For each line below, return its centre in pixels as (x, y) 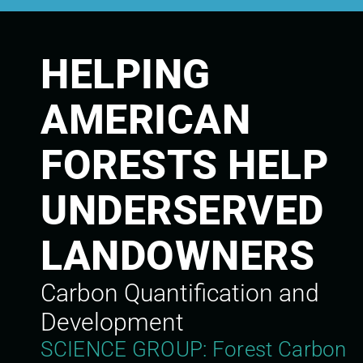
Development (113, 322)
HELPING (126, 75)
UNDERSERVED (182, 211)
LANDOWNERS (178, 256)
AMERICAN (146, 120)
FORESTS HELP (185, 166)
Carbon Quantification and (180, 293)
